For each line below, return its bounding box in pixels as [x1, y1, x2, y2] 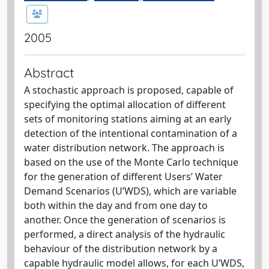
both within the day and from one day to [24, 199, 208, 212]
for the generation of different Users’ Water [24, 170, 223, 183]
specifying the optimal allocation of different [24, 98, 226, 111]
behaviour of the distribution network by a [24, 242, 217, 255]
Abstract [24, 64, 74, 80]
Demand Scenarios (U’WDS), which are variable [24, 184, 237, 198]
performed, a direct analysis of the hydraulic [24, 228, 225, 241]
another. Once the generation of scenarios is [24, 213, 226, 226]
